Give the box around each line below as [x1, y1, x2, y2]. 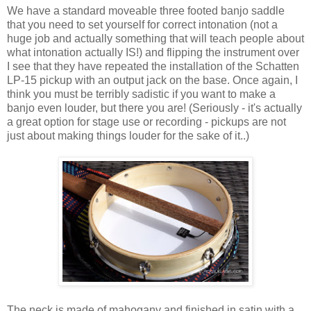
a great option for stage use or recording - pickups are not [7, 116, 286, 128]
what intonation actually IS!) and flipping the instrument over [7, 47, 299, 59]
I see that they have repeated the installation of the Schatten [7, 60, 299, 73]
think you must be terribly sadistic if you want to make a [7, 88, 276, 101]
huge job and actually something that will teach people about [7, 33, 304, 45]
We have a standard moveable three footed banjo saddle [7, 5, 285, 17]
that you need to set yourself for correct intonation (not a [7, 19, 278, 31]
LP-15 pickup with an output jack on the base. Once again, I [7, 74, 298, 87]
